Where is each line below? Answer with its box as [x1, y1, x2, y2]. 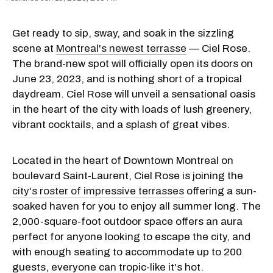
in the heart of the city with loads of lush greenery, [12, 104, 252, 116]
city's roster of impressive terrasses [12, 185, 184, 197]
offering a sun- [184, 185, 257, 197]
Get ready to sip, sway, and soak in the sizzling [12, 27, 234, 40]
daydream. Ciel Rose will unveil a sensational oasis [12, 88, 255, 101]
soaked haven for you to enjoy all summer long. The [12, 200, 261, 213]
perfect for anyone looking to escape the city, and [12, 231, 250, 243]
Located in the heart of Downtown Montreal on [12, 155, 233, 167]
